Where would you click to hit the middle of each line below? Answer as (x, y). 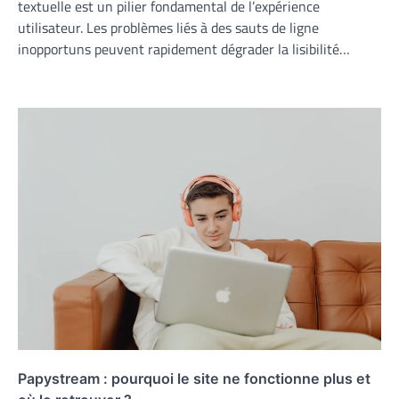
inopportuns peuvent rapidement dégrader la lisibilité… (184, 49)
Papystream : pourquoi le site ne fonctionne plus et (194, 379)
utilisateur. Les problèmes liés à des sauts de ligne (168, 28)
